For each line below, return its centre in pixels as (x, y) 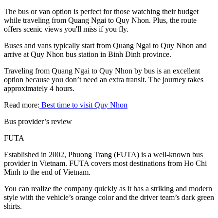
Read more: (22, 105)
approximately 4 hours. (39, 89)
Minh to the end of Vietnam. (47, 172)
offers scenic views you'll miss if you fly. (66, 29)
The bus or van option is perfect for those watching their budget (101, 12)
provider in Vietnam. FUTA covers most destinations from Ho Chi (105, 163)
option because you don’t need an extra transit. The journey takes (104, 80)
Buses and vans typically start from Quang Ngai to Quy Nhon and (105, 46)
